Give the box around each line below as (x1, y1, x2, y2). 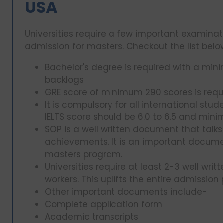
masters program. (45, 148, 122, 161)
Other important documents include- (45, 186, 207, 198)
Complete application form (45, 198, 162, 211)
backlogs (45, 74, 86, 86)
